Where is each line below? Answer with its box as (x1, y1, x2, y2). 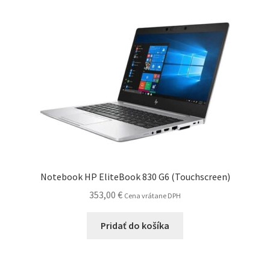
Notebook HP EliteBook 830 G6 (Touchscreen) (40, 170, 230, 183)
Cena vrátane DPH (124, 191, 181, 201)
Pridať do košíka (101, 219, 169, 232)
